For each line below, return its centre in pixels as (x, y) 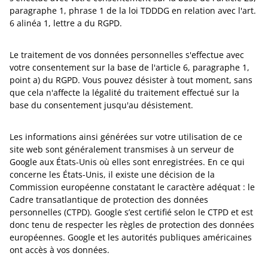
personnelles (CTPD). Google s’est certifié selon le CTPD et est (131, 212)
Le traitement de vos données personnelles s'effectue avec (127, 55)
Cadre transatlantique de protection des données (109, 200)
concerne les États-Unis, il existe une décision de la (112, 174)
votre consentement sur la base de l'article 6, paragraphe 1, (130, 67)
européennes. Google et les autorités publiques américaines (131, 237)
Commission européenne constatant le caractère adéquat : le (132, 187)
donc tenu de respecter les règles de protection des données (132, 225)
